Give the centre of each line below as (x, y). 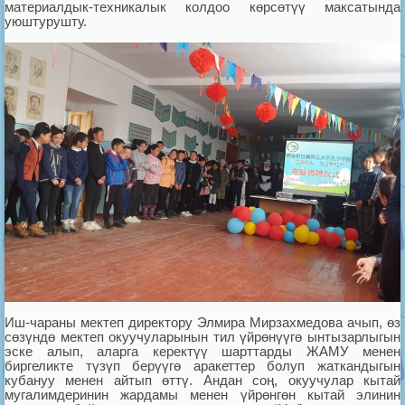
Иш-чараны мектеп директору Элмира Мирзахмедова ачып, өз (202, 322)
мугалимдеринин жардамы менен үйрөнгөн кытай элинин (202, 394)
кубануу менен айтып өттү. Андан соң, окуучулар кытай (202, 380)
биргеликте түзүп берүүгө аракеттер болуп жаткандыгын (202, 365)
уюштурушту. (46, 21)
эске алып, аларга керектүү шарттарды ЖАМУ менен (202, 351)
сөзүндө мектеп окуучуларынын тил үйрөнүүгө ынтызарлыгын (202, 336)
